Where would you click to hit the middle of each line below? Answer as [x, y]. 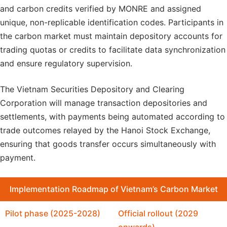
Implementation [40, 189]
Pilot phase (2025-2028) [53, 213]
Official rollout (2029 [158, 213]
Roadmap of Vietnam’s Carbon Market [144, 189]
